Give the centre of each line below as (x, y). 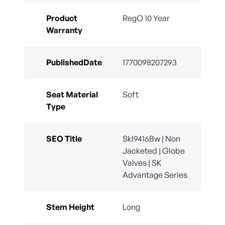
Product (62, 18)
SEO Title (64, 139)
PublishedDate (74, 63)
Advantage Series (155, 175)
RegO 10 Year (146, 18)
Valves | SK (142, 163)
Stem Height (70, 207)
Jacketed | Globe (154, 151)
